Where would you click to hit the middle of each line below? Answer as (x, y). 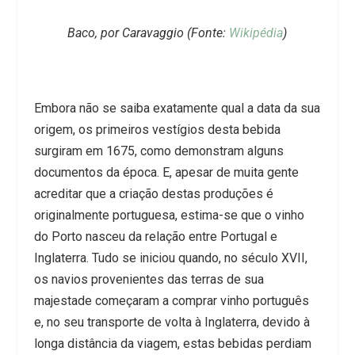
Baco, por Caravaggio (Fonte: (149, 33)
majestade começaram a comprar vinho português (171, 301)
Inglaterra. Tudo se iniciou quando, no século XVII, (170, 258)
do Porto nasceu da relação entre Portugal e (155, 237)
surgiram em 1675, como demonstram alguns (158, 151)
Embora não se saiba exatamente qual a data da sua (177, 109)
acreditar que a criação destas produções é (153, 194)
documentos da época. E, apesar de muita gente (166, 173)
